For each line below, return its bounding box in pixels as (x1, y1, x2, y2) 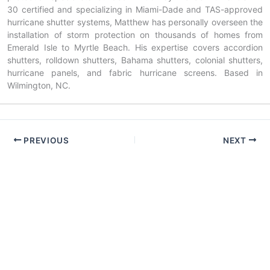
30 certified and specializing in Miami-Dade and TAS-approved (7, 4, 263, 14)
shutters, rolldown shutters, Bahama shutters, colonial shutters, (7, 54, 263, 65)
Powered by (60, 256, 111, 266)
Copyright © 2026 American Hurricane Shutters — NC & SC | (10, 241, 260, 252)
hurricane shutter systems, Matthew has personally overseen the (7, 16, 263, 27)
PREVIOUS (21, 135, 69, 145)
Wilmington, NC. (7, 80, 71, 90)
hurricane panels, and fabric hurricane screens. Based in (7, 67, 263, 78)
